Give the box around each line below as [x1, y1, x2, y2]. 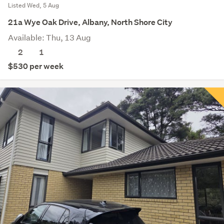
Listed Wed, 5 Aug [8, 1, 59, 10]
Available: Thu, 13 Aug [8, 32, 91, 43]
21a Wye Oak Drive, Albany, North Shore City [8, 17, 172, 28]
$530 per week [8, 61, 63, 72]
